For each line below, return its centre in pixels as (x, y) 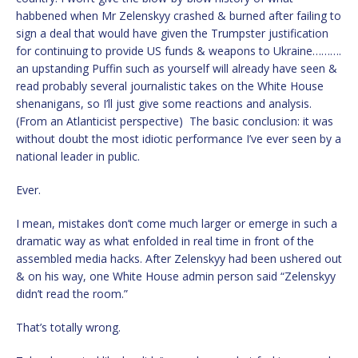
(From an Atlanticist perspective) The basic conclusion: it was (175, 121)
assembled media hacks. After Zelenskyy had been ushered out (179, 258)
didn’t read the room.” (72, 293)
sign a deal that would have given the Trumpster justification (172, 33)
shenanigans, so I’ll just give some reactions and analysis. (164, 103)
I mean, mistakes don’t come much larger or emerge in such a (177, 223)
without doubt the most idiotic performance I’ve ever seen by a (179, 138)
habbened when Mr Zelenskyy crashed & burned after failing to (179, 15)
